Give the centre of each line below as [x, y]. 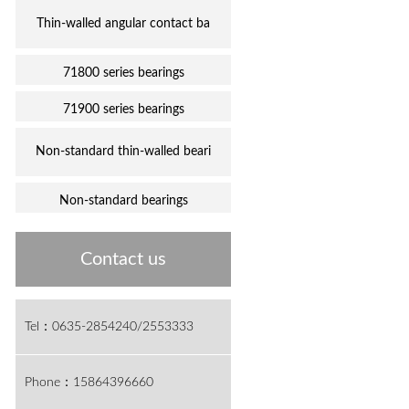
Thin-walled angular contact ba [124, 24]
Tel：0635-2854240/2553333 [110, 327]
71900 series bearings [123, 110]
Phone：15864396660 [89, 383]
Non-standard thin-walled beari [124, 152]
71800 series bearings [123, 73]
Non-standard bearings [123, 201]
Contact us [124, 259]
